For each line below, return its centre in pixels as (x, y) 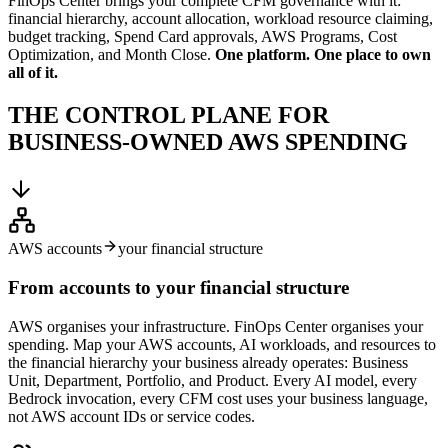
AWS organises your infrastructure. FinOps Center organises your (215, 326)
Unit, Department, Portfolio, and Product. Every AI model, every (212, 380)
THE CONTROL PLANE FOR (168, 115)
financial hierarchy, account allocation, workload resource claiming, (220, 19)
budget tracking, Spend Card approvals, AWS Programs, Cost (202, 37)
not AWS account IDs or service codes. (131, 416)
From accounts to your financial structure (178, 287)
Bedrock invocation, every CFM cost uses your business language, (218, 398)
